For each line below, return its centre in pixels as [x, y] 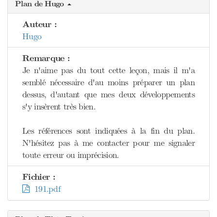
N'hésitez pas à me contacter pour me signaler [108, 143]
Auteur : [40, 24]
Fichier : [39, 177]
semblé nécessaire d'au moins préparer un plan [108, 82]
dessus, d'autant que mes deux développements [108, 94]
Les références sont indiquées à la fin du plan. [108, 131]
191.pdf [45, 189]
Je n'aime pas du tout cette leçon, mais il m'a [108, 70]
